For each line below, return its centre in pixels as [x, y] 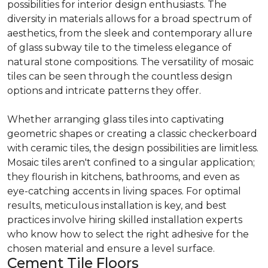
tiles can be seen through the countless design [120, 77]
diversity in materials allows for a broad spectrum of [130, 19]
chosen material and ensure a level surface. [112, 249]
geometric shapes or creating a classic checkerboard [132, 134]
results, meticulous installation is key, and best [117, 206]
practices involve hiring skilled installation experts [125, 220]
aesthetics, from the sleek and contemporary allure [130, 33]
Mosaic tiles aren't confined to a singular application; [131, 163]
